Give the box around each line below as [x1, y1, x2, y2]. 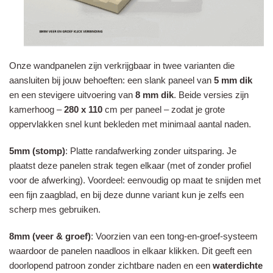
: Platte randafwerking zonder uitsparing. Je [65, 145, 236, 156]
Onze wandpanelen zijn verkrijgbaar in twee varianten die [9, 60, 235, 71]
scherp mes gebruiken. [9, 204, 101, 214]
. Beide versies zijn [174, 89, 249, 100]
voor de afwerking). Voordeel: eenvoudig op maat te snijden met [9, 174, 261, 185]
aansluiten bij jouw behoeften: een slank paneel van [9, 74, 214, 85]
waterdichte [213, 260, 263, 271]
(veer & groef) [32, 230, 91, 241]
